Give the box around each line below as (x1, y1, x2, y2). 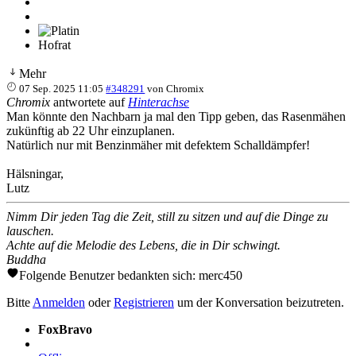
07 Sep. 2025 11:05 (19, 82, 104, 95)
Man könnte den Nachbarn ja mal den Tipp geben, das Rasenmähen (6, 109, 346, 123)
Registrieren (114, 295, 174, 309)
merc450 (199, 268, 242, 282)
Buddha (6, 252, 46, 266)
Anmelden (33, 295, 85, 309)
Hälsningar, (6, 166, 64, 180)
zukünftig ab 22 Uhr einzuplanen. (6, 123, 175, 137)
